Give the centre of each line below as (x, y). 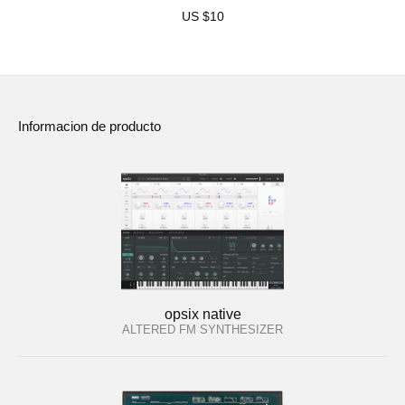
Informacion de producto (89, 127)
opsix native (202, 314)
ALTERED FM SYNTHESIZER (202, 329)
